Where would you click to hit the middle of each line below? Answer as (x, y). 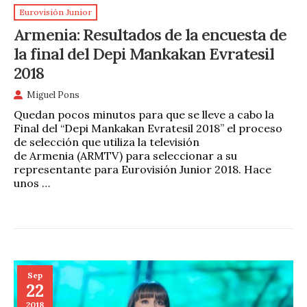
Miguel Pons (53, 95)
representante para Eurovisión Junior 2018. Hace (143, 170)
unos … (32, 183)
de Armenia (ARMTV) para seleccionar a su (125, 156)
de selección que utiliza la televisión (107, 142)
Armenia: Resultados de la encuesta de (150, 35)
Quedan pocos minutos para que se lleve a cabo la (144, 115)
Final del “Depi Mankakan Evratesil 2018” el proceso (148, 128)
